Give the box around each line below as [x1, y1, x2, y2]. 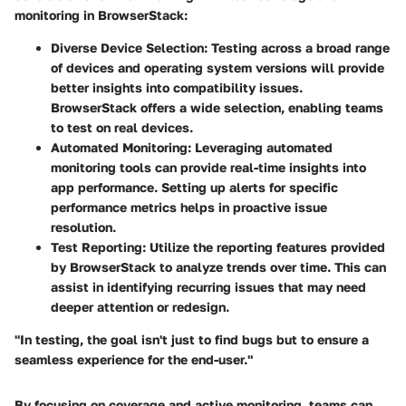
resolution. [51, 218, 116, 235]
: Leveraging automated [188, 139, 333, 155]
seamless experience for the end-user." [14, 351, 253, 367]
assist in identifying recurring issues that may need [51, 278, 366, 295]
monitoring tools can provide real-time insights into [51, 159, 366, 175]
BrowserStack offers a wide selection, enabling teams [51, 99, 383, 115]
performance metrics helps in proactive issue [51, 198, 327, 215]
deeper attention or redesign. [51, 298, 229, 314]
